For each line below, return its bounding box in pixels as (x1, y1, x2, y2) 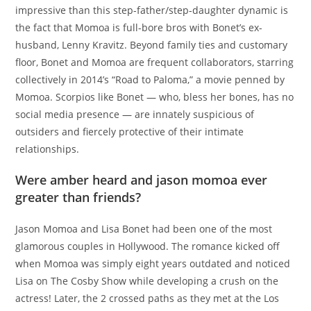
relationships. (15, 142, 80, 155)
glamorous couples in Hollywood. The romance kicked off (15, 239, 280, 253)
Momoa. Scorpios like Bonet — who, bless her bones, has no (15, 90, 294, 103)
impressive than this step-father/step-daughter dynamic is (15, 3, 289, 17)
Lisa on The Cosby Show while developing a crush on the (15, 274, 279, 287)
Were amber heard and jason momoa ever (15, 171, 268, 188)
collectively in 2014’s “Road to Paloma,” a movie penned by (15, 73, 285, 86)
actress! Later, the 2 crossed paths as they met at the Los (15, 292, 280, 305)
